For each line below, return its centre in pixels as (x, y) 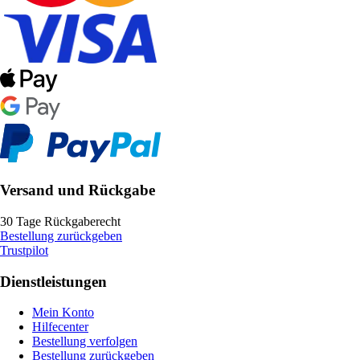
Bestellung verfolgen (85, 342)
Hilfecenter (60, 327)
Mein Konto (63, 313)
